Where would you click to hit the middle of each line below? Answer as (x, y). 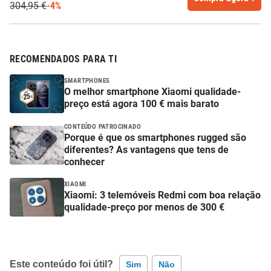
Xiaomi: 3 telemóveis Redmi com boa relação (162, 195)
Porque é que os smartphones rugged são (155, 137)
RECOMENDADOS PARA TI (63, 59)
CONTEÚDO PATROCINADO (103, 126)
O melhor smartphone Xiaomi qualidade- (152, 92)
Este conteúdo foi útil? (61, 264)
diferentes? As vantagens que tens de (146, 149)
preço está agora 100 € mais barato (142, 104)
